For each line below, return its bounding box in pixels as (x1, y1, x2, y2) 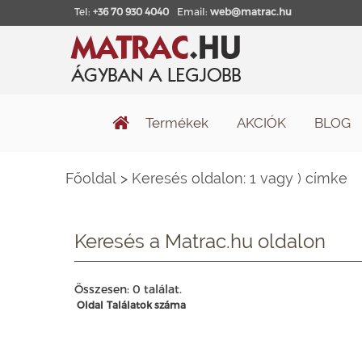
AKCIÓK (236, 115, 286, 131)
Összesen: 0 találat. (74, 281, 182, 296)
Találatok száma (107, 298, 186, 310)
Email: (177, 6, 210, 17)
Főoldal (65, 169, 116, 187)
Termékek (145, 115, 208, 131)
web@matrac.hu (210, 6, 292, 17)
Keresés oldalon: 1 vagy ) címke (132, 169, 347, 187)
